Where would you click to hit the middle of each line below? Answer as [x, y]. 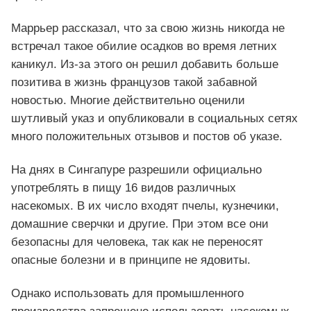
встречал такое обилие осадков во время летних [144, 46]
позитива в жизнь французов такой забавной [134, 82]
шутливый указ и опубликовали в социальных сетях [154, 118]
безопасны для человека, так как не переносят [137, 242]
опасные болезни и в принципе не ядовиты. [131, 260]
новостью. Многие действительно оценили [128, 100]
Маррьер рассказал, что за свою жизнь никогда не [148, 28]
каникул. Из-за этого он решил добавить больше [145, 64]
